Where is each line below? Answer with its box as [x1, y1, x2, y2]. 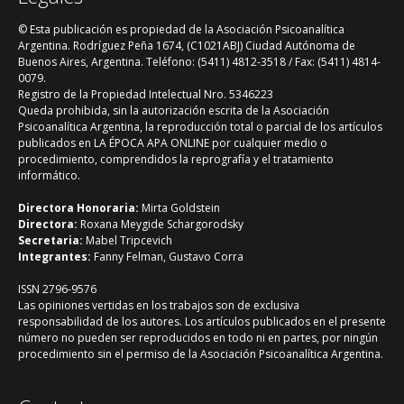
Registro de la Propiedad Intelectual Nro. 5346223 [18, 87, 273, 102]
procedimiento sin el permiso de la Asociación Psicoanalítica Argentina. [18, 346, 383, 362]
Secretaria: [18, 233, 83, 248]
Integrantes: [18, 249, 91, 264]
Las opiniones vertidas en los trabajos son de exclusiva [18, 298, 299, 313]
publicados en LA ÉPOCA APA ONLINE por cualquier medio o [18, 135, 327, 151]
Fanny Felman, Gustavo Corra [91, 249, 243, 264]
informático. [18, 168, 80, 183]
